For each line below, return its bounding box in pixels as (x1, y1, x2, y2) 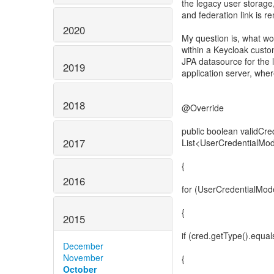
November (63, 251, 103, 264)
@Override (182, 102, 224, 114)
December (63, 239, 103, 252)
